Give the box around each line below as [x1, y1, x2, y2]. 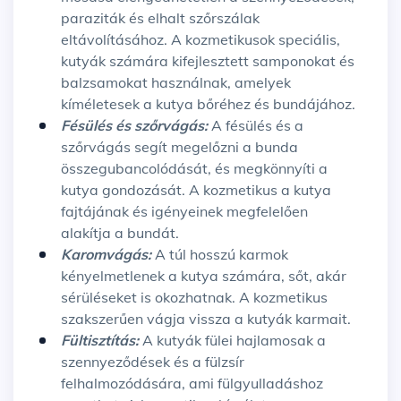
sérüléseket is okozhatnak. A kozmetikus [61, 288, 328, 307]
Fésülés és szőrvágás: [61, 116, 208, 135]
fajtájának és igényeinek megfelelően [61, 202, 308, 221]
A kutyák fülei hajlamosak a [142, 331, 326, 350]
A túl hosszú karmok [155, 245, 288, 264]
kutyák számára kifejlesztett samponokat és [61, 52, 354, 71]
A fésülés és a [208, 116, 303, 135]
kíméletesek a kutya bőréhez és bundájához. [61, 95, 355, 114]
